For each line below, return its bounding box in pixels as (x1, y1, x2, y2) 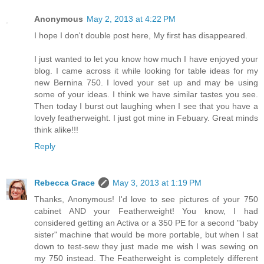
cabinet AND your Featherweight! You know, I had (34, 206, 258, 216)
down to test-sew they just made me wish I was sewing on (34, 241, 258, 251)
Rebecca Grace (34, 177, 95, 187)
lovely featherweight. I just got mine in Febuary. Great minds (34, 113, 258, 123)
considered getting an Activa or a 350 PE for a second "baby (34, 217, 258, 227)
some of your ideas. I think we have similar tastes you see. (34, 89, 258, 99)
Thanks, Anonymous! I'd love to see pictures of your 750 (34, 194, 258, 204)
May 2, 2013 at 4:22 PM (87, 14, 176, 24)
